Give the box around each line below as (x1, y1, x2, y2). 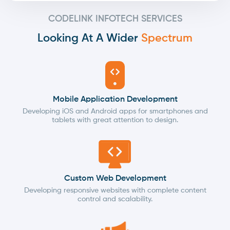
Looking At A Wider (37, 33, 141, 45)
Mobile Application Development (52, 95, 178, 104)
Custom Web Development (64, 175, 166, 183)
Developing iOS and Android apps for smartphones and (22, 108, 208, 116)
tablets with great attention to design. (52, 117, 178, 124)
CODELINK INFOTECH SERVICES (48, 14, 182, 24)
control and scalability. (78, 196, 152, 203)
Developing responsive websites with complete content (24, 187, 206, 195)
